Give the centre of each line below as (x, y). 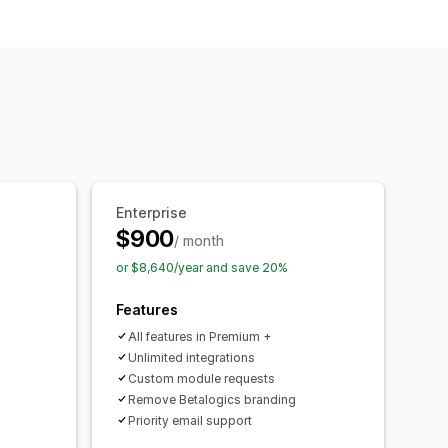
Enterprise (151, 212)
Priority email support (190, 420)
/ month (199, 240)
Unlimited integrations (191, 357)
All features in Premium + (199, 336)
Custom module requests (201, 378)
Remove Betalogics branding (212, 399)
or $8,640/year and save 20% (202, 267)
